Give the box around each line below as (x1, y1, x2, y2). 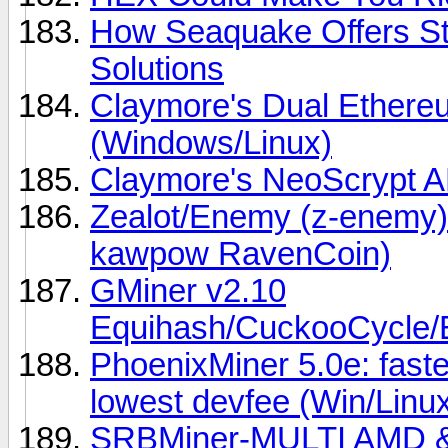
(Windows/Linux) (90, 124, 332, 161)
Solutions (90, 50, 224, 87)
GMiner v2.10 (90, 272, 286, 309)
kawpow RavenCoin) (90, 235, 391, 272)
